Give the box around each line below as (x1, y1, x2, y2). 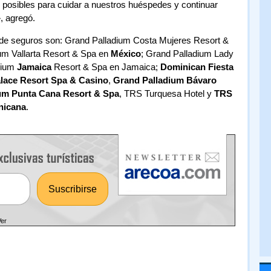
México (110, 48, 141, 59)
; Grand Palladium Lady (140, 48, 233, 59)
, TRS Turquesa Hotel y (119, 88, 214, 99)
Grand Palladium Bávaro (113, 75, 217, 85)
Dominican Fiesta (160, 62, 233, 72)
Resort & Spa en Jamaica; (51, 62, 160, 72)
